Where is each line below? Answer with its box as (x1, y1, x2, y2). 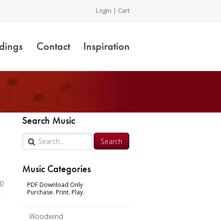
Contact (36, 39, 70, 53)
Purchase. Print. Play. (27, 188, 85, 196)
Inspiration (83, 39, 130, 53)
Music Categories (22, 162, 91, 175)
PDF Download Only (27, 181, 83, 189)
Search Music (22, 114, 75, 127)
